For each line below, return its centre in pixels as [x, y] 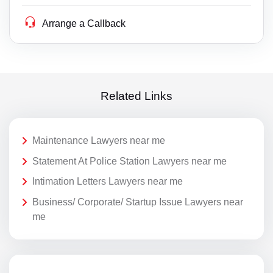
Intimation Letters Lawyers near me [108, 182]
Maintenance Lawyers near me [99, 140]
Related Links [136, 96]
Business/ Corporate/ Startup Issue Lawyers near [138, 202]
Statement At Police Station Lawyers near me [129, 161]
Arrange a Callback [84, 23]
